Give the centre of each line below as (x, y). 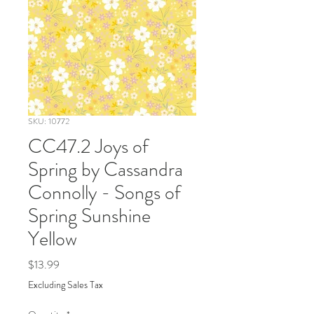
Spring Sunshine (89, 216)
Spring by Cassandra (105, 170)
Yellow (53, 239)
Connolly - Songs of (104, 193)
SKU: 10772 (49, 121)
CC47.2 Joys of (88, 146)
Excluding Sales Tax (66, 285)
